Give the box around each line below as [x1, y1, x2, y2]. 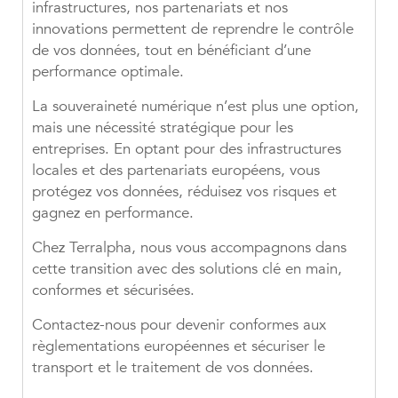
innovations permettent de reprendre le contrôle [32, 19, 354, 40]
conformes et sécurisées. [32, 280, 195, 301]
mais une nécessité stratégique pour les [32, 117, 293, 139]
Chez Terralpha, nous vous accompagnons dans [32, 237, 346, 259]
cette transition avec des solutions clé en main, [32, 259, 342, 280]
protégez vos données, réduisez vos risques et [32, 181, 337, 203]
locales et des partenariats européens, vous [32, 160, 320, 181]
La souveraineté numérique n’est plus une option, [32, 96, 359, 117]
